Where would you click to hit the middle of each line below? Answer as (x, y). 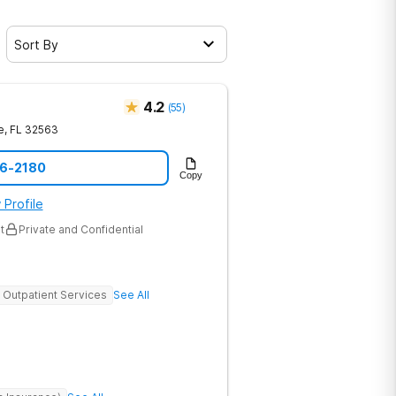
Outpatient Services (55, 295)
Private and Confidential (81, 229)
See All (131, 295)
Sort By (36, 44)
